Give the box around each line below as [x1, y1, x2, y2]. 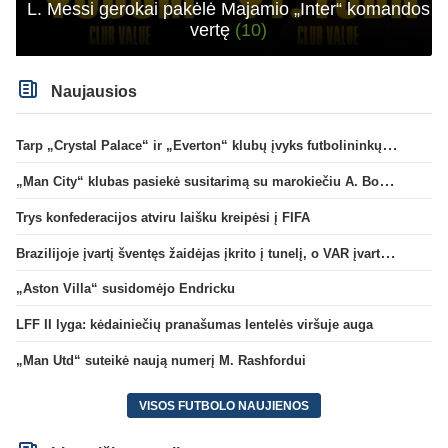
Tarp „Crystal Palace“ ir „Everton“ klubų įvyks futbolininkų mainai [382, 136, 398, 154]
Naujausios [47, 82, 138, 100]
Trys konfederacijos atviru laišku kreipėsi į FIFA [16, 209, 310, 225]
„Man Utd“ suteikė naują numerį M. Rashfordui [16, 352, 306, 368]
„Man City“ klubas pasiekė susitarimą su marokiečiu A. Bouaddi [379, 172, 395, 190]
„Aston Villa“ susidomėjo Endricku [16, 281, 235, 297]
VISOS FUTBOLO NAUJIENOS [139, 398, 309, 413]
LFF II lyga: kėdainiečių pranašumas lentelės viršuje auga [16, 317, 373, 333]
